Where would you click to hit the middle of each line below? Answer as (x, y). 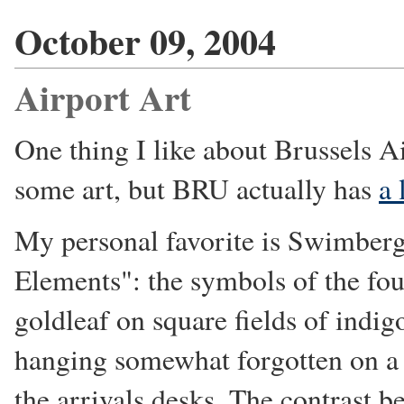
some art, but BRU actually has (197, 188)
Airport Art (103, 96)
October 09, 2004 (145, 41)
